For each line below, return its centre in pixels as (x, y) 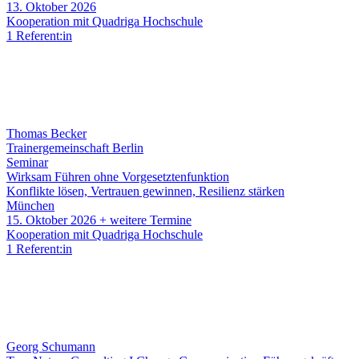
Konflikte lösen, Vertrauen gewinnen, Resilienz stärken (145, 192)
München (30, 206)
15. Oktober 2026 (51, 220)
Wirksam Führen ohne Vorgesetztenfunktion (118, 177)
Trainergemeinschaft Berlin (75, 148)
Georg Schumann (51, 347)
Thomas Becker (46, 134)
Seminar (27, 163)
